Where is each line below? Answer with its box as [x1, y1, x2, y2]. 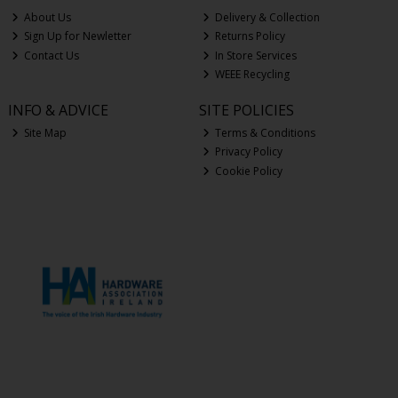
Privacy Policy [212, 144, 283, 160]
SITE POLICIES [198, 100, 294, 121]
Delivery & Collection [212, 9, 321, 25]
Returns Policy [212, 28, 286, 44]
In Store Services [212, 47, 298, 63]
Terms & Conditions [212, 124, 316, 140]
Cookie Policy [212, 163, 283, 179]
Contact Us [21, 47, 80, 63]
